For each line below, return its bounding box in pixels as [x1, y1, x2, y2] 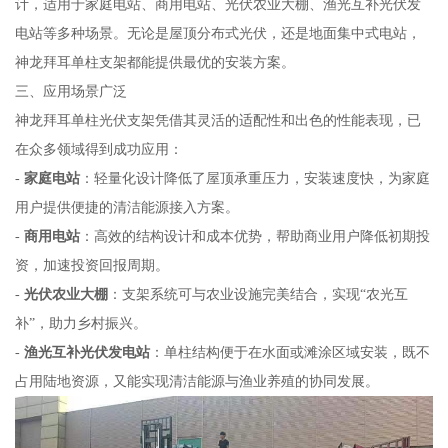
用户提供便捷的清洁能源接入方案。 [14, 198, 239, 215]
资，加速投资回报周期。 [14, 256, 169, 273]
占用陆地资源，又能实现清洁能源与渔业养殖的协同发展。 [14, 372, 379, 389]
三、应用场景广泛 [14, 82, 127, 99]
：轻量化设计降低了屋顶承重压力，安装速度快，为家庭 [79, 169, 430, 186]
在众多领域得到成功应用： [14, 140, 183, 157]
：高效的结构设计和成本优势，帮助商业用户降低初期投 [79, 227, 430, 244]
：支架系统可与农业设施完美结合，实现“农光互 [107, 285, 408, 302]
